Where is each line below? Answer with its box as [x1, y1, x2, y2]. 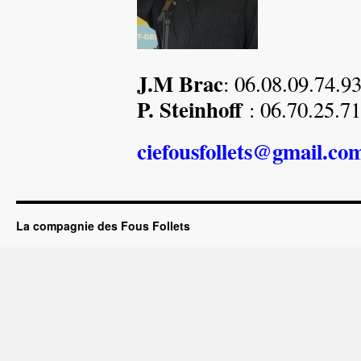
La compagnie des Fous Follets [16, 218, 190, 234]
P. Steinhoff [137, 93, 242, 125]
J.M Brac [137, 68, 223, 99]
